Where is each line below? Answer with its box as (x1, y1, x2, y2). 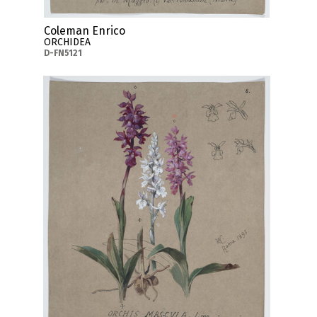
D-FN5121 (43, 48, 82, 59)
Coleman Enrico (43, 24, 125, 38)
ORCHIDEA (43, 36, 91, 49)
